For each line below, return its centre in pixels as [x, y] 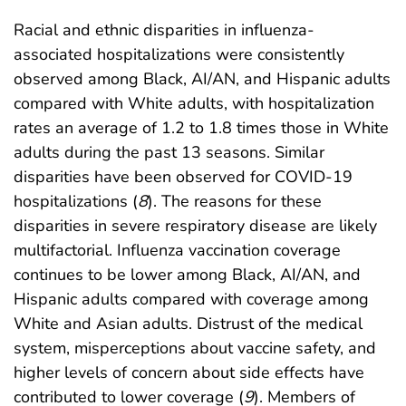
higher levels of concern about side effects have [189, 372]
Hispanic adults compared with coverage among [191, 299]
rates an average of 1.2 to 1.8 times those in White [201, 127]
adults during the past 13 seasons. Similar [169, 152]
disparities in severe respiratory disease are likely [195, 225]
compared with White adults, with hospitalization [194, 103]
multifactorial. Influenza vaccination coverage [177, 250]
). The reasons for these [235, 201]
